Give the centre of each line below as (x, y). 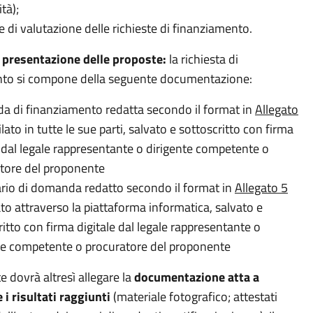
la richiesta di (204, 59)
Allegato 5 (261, 188)
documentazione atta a (197, 277)
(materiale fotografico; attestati (195, 297)
